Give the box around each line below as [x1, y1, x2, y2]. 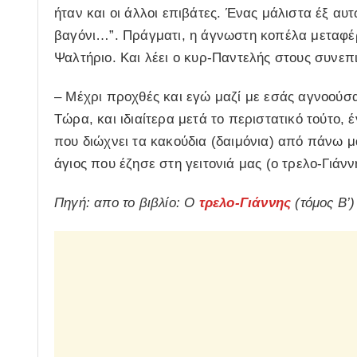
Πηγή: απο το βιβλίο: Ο [54, 195, 199, 211]
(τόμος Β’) [291, 195, 355, 211]
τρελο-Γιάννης [198, 195, 292, 211]
